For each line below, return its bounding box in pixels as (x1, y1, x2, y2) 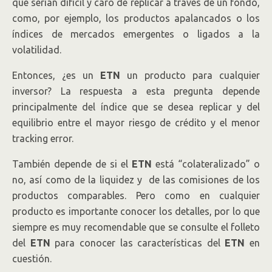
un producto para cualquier (120, 70, 260, 81)
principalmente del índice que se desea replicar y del (12, 101, 260, 113)
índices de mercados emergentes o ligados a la (12, 29, 260, 40)
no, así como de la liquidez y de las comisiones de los (12, 174, 260, 186)
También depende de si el (12, 158, 132, 170)
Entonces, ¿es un (12, 70, 100, 81)
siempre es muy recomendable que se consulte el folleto (12, 222, 260, 233)
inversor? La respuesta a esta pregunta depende (12, 86, 260, 97)
